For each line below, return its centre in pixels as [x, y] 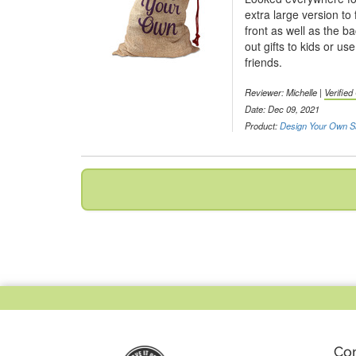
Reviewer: [265, 93]
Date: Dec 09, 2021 [282, 109]
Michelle [302, 93]
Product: [262, 126]
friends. [263, 62]
